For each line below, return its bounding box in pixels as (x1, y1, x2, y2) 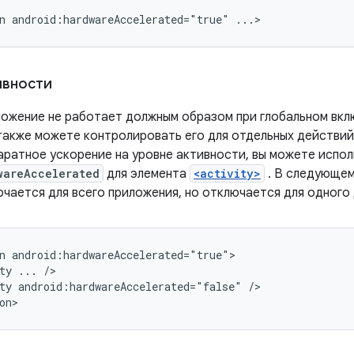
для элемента (104, 166, 190, 182)
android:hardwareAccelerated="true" (12, 12, 229, 27)
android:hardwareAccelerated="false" (18, 279, 242, 294)
